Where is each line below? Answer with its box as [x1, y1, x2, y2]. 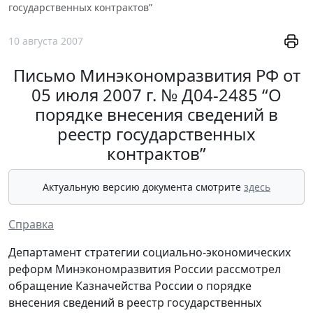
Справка [8, 217, 54, 232]
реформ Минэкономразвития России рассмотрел [8, 261, 281, 277]
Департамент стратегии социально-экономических [8, 245, 291, 260]
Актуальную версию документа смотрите [43, 180, 244, 194]
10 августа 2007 [8, 34, 83, 48]
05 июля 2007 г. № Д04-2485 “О [31, 83, 282, 106]
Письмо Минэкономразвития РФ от [13, 64, 300, 87]
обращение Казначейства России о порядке [8, 278, 252, 293]
